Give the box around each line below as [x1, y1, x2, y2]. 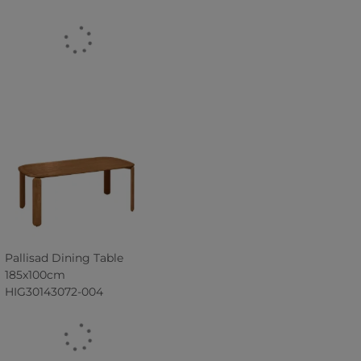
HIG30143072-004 [4, 284, 103, 299]
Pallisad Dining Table [4, 251, 123, 265]
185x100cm [4, 268, 65, 282]
